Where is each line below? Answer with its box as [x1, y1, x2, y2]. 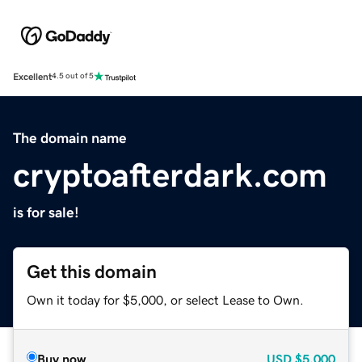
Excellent [13, 71, 52, 82]
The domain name [13, 130, 127, 145]
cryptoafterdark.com [13, 158, 327, 192]
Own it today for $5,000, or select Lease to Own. [27, 293, 304, 306]
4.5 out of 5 [52, 72, 94, 81]
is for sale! [13, 204, 79, 220]
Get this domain [27, 262, 157, 281]
